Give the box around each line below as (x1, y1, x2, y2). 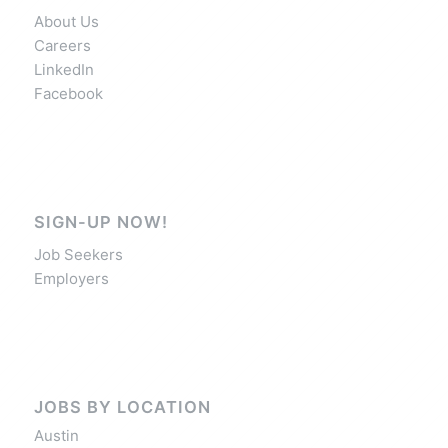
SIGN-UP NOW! (33, 211, 168, 232)
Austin (33, 426, 79, 446)
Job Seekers (33, 245, 123, 265)
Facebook (33, 83, 103, 103)
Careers (33, 35, 91, 55)
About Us (33, 11, 99, 31)
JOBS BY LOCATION (33, 397, 211, 418)
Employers (33, 269, 109, 289)
